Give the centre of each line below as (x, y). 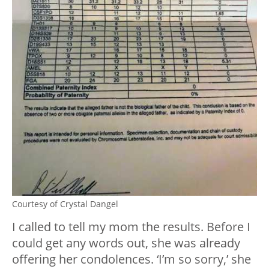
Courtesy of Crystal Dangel (65, 204)
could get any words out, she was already (126, 243)
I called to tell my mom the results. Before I (131, 227)
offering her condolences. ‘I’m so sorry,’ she (131, 259)
